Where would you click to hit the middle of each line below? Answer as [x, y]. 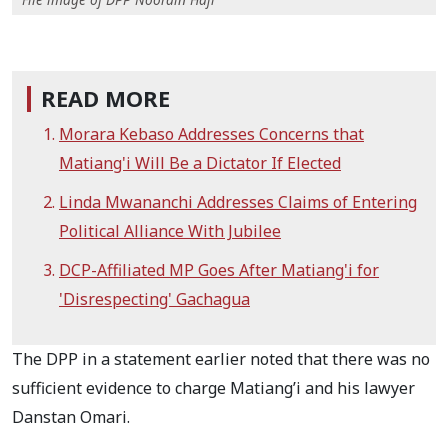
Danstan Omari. [71, 417]
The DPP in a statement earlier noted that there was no [221, 359]
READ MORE [105, 99]
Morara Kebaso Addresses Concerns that [211, 134]
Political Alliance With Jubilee [170, 231]
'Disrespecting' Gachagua [154, 299]
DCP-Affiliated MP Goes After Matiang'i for [219, 270]
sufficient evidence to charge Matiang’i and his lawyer [213, 388]
